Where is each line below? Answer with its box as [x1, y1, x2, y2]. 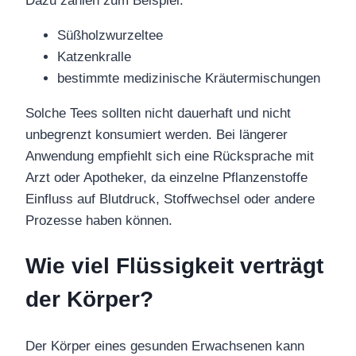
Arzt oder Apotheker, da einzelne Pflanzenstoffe [25, 170, 308, 186]
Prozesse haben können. [25, 213, 172, 229]
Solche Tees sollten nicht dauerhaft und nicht [25, 106, 291, 122]
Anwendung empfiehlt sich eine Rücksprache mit [25, 149, 314, 164]
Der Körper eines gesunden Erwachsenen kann [25, 338, 304, 354]
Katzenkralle [57, 49, 131, 65]
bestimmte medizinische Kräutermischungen [57, 71, 320, 87]
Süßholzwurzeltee [57, 28, 163, 44]
